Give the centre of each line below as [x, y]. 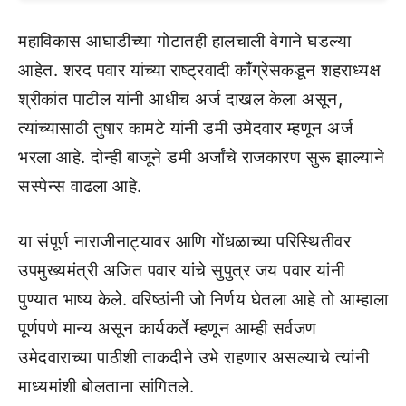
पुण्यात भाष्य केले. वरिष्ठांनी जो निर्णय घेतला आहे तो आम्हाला [203, 299]
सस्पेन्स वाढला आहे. [80, 187]
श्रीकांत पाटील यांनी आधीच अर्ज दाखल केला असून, [180, 100]
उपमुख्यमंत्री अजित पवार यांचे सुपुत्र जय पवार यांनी [181, 270]
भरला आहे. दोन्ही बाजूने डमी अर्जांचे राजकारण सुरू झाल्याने [201, 158]
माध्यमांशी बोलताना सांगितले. [106, 386]
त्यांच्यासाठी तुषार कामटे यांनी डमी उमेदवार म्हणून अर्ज [185, 129]
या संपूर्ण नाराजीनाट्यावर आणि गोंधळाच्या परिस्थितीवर [184, 241]
